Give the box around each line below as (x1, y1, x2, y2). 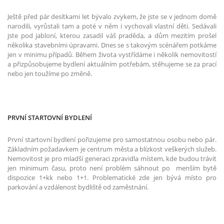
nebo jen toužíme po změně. (7, 69, 92, 78)
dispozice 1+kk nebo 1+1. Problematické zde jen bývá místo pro (7, 173, 216, 182)
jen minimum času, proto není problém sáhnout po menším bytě (7, 163, 216, 173)
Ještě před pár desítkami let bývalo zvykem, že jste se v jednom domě (7, 12, 216, 21)
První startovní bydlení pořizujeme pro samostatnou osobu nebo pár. (7, 135, 216, 144)
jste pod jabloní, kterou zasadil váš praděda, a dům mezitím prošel (7, 31, 216, 40)
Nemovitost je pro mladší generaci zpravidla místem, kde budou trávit (7, 154, 216, 163)
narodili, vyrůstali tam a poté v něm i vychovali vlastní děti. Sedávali (7, 21, 216, 31)
